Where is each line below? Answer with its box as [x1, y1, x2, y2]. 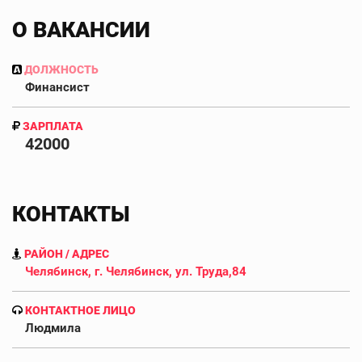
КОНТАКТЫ [12, 200, 130, 227]
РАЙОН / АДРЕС [22, 246, 109, 260]
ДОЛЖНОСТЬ [22, 62, 99, 76]
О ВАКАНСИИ [12, 16, 150, 43]
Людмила [25, 320, 81, 335]
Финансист [25, 79, 90, 95]
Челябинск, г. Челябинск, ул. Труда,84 [25, 263, 246, 279]
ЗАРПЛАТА [20, 119, 83, 133]
